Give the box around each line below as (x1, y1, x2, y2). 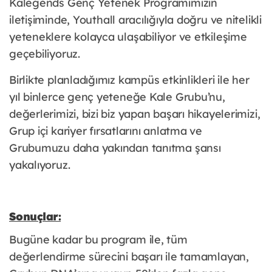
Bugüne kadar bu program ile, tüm (9, 233, 188, 247)
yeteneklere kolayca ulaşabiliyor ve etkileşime (9, 30, 247, 44)
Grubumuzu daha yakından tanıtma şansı (9, 141, 221, 155)
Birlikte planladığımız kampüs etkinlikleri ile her (9, 73, 250, 87)
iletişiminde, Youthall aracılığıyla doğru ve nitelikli (9, 13, 262, 27)
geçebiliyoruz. (9, 47, 80, 61)
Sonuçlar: (9, 209, 61, 224)
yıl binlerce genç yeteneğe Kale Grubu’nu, (9, 90, 225, 104)
